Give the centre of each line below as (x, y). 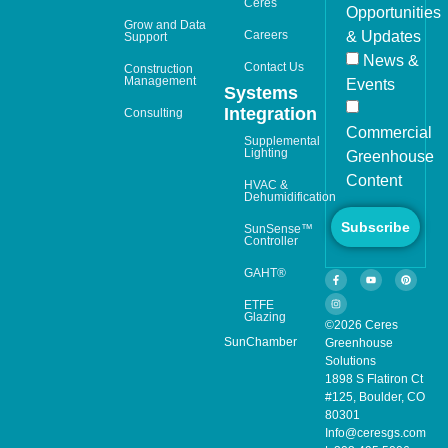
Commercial (388, 133)
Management (160, 80)
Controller (271, 240)
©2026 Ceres (361, 325)
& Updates (383, 37)
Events (370, 85)
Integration (271, 113)
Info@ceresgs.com (375, 433)
